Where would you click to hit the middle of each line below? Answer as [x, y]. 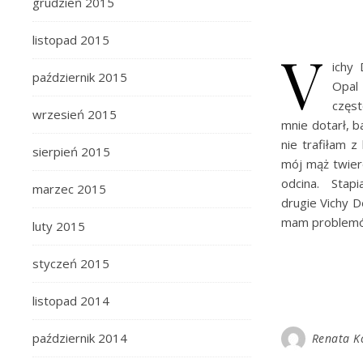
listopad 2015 [71, 40]
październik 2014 [80, 338]
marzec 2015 [69, 189]
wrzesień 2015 [75, 114]
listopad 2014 [71, 301]
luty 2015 [59, 226]
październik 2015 [80, 77]
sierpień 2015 [71, 152]
